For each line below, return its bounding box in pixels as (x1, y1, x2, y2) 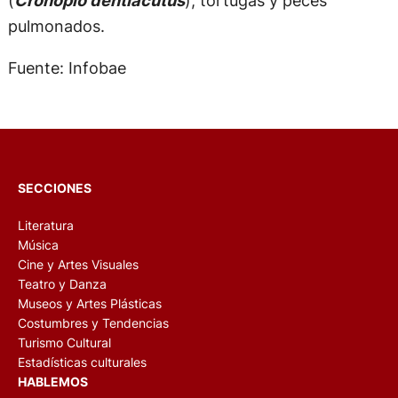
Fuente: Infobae (7, 58, 126, 78)
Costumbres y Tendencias (18, 314, 169, 330)
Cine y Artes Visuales (18, 256, 139, 272)
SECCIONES (18, 179, 92, 195)
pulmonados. (7, 16, 105, 36)
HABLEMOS (18, 373, 88, 389)
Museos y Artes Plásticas (18, 295, 162, 311)
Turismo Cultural (18, 334, 111, 350)
